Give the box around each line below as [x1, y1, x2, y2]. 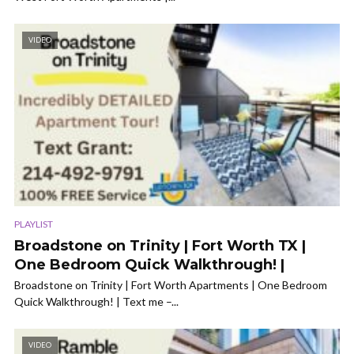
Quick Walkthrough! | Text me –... [14, 294, 179, 308]
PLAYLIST [14, 217, 53, 230]
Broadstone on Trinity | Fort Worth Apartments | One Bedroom [14, 277, 327, 292]
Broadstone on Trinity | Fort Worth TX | [14, 236, 306, 254]
